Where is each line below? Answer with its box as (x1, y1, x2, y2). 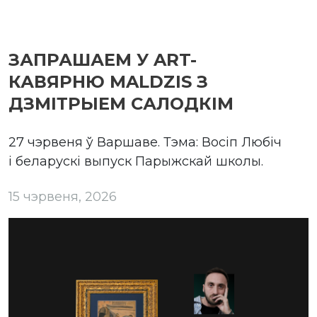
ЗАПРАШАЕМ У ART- (8, 49, 197, 70)
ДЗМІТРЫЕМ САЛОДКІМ (8, 93, 234, 114)
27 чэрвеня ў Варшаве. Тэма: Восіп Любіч (8, 134, 282, 150)
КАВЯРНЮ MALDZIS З (8, 71, 208, 92)
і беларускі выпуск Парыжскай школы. (8, 153, 263, 169)
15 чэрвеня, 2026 (8, 188, 117, 204)
